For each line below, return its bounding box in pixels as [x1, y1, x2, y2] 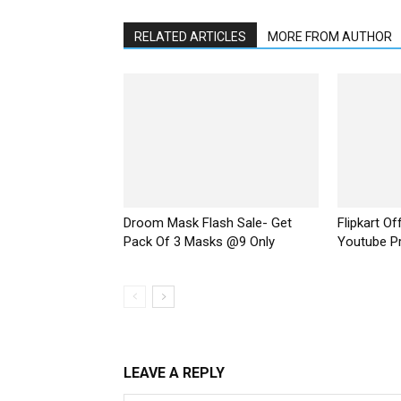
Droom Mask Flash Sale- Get [124, 215, 292, 232]
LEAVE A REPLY [124, 364, 225, 382]
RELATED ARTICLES [134, 30, 246, 45]
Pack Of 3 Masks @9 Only [124, 234, 275, 251]
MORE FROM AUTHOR [268, 30, 392, 45]
